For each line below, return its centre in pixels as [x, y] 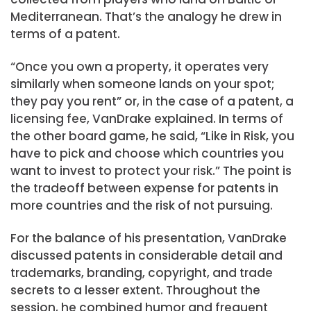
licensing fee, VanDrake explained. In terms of [147, 119]
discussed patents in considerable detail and [146, 256]
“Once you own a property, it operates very [140, 67]
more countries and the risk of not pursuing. [142, 206]
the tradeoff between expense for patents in [144, 188]
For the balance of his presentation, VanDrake [149, 238]
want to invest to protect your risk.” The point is [151, 171]
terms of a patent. [65, 34]
